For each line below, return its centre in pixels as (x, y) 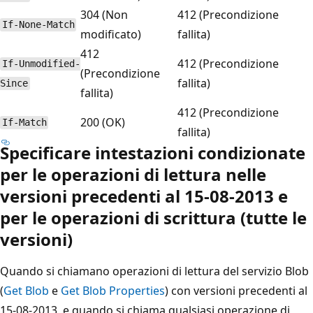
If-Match (24, 123)
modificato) (111, 34)
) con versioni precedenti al (236, 290)
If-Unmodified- (41, 64)
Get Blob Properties (113, 290)
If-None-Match (38, 25)
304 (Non (104, 14)
